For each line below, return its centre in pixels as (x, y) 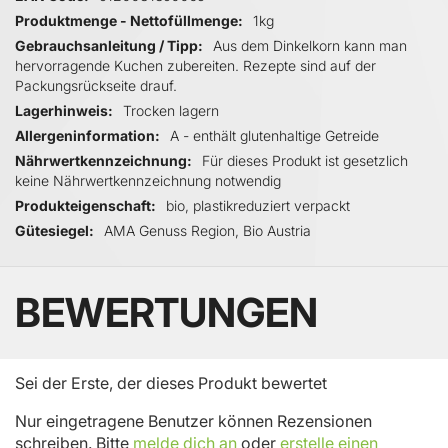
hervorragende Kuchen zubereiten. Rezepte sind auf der (195, 65)
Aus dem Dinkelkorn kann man (310, 45)
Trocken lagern (171, 110)
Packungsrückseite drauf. (96, 85)
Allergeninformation (84, 134)
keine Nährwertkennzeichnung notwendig (148, 180)
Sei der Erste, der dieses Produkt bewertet (171, 382)
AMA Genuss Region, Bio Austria (207, 230)
